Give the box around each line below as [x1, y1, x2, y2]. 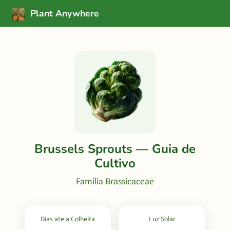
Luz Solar [149, 214, 176, 224]
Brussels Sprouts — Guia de [34, 141, 196, 157]
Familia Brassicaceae [76, 175, 154, 188]
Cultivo [94, 155, 136, 171]
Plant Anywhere [28, 7, 99, 20]
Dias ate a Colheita [41, 214, 95, 224]
